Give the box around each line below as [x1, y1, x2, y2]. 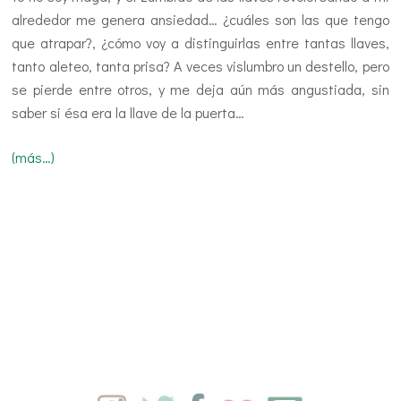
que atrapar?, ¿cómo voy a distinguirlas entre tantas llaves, [12, 33, 389, 53]
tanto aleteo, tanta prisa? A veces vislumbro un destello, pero [12, 56, 389, 76]
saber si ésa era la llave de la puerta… [12, 103, 245, 123]
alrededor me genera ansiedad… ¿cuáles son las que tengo [12, 10, 389, 30]
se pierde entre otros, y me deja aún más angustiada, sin [12, 80, 389, 99]
